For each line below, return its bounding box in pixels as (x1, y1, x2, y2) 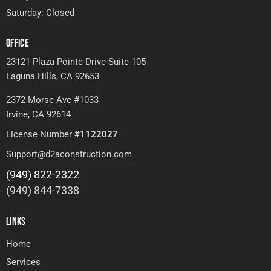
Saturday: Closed (6, 7, 74, 18)
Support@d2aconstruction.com (6, 148, 132, 160)
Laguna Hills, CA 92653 (6, 70, 99, 82)
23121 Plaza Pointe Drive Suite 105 (6, 56, 146, 67)
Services (6, 256, 41, 267)
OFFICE (6, 36, 30, 50)
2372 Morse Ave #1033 (6, 94, 99, 105)
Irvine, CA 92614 (6, 108, 71, 120)
